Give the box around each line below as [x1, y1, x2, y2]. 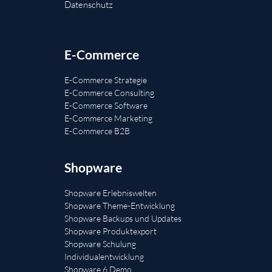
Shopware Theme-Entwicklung [64, 200, 175, 211]
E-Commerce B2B [64, 125, 130, 136]
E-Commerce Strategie [64, 74, 147, 85]
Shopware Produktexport [64, 225, 157, 236]
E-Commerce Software [64, 100, 148, 110]
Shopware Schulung [64, 238, 136, 249]
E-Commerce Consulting [64, 87, 154, 98]
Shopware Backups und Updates [64, 212, 182, 223]
